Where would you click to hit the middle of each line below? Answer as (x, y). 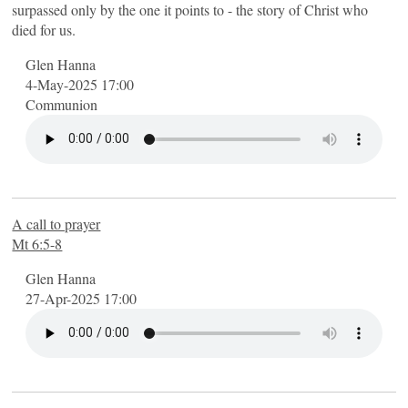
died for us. (44, 29)
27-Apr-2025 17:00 (82, 298)
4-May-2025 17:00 (80, 84)
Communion (62, 104)
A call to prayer (56, 223)
